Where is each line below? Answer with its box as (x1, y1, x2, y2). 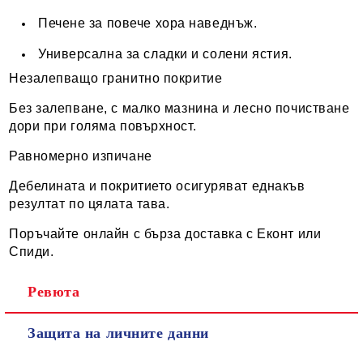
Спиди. (9, 245, 54, 259)
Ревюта (28, 284, 80, 301)
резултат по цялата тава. (9, 197, 170, 211)
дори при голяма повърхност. (9, 119, 197, 134)
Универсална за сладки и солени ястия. (38, 47, 293, 62)
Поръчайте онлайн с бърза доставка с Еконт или (9, 227, 322, 241)
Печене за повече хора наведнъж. (38, 16, 258, 31)
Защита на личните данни (28, 325, 209, 342)
